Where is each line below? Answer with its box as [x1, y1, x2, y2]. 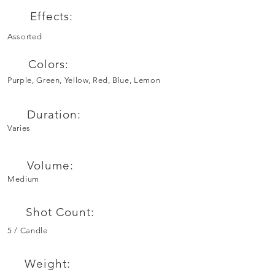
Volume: [27, 158, 74, 172]
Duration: [27, 107, 81, 122]
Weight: [25, 256, 71, 271]
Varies [7, 123, 31, 133]
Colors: [28, 56, 69, 71]
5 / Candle [7, 225, 48, 235]
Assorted [7, 31, 42, 41]
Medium [7, 174, 39, 184]
